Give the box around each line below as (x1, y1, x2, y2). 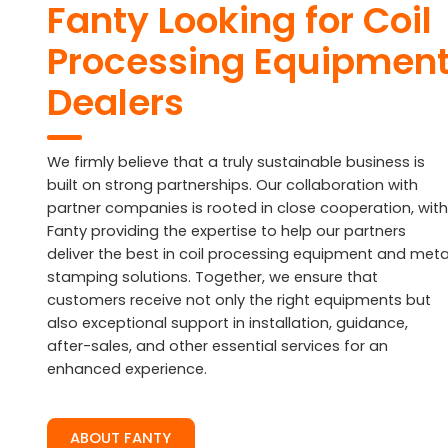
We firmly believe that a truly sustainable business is (46, 152, 425, 173)
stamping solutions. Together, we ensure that (46, 267, 378, 288)
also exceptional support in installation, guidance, (46, 313, 408, 334)
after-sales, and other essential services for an (46, 336, 388, 357)
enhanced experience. (46, 359, 207, 380)
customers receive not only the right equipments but (46, 290, 431, 311)
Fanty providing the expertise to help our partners (46, 221, 406, 242)
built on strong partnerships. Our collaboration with (46, 175, 418, 196)
